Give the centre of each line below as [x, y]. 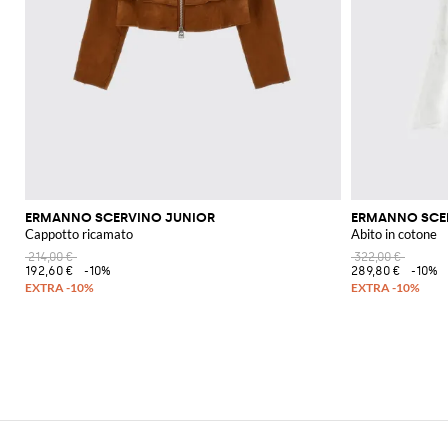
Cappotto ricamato [79, 234]
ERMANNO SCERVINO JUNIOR [120, 218]
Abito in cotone [394, 234]
